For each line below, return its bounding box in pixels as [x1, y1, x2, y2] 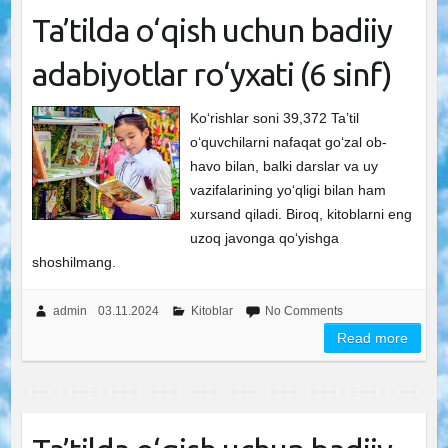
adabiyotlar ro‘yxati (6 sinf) [31, 56, 392, 92]
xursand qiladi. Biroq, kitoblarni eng [190, 206, 413, 222]
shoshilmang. [31, 254, 116, 270]
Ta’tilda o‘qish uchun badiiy [31, 12, 392, 48]
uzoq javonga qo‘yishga [190, 230, 340, 246]
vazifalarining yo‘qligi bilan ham [190, 182, 387, 198]
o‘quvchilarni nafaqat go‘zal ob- [190, 134, 388, 150]
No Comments [264, 304, 343, 318]
